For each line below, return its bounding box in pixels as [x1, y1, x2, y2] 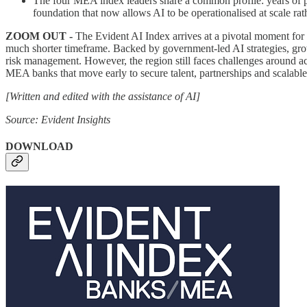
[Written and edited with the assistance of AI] [5, 90, 200, 102]
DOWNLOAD [5, 140, 73, 152]
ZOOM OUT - [5, 29, 73, 42]
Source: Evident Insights [5, 113, 110, 125]
